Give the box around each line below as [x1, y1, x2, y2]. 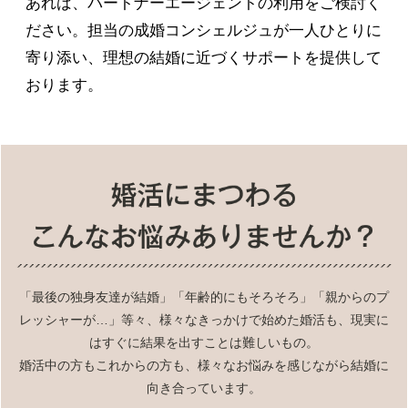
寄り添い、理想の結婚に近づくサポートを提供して [25, 49, 382, 67]
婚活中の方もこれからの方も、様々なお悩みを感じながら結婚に [19, 357, 389, 372]
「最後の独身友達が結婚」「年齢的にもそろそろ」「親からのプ [19, 289, 389, 304]
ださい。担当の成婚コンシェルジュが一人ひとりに [25, 22, 382, 40]
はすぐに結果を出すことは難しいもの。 [89, 334, 319, 350]
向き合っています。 [147, 380, 261, 395]
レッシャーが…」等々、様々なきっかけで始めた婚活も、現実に [19, 311, 389, 327]
